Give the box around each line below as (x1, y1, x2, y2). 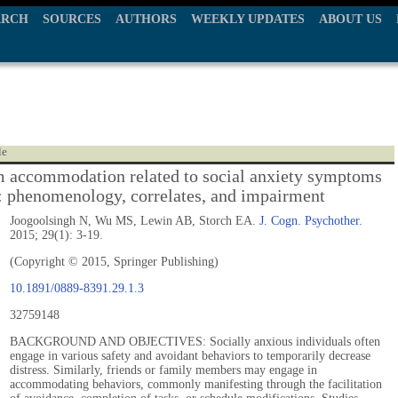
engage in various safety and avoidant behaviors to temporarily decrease (10, 349, 370, 362)
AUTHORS (115, 12, 177, 26)
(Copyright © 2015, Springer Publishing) (10, 255, 219, 268)
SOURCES (43, 12, 101, 26)
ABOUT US (319, 12, 382, 26)
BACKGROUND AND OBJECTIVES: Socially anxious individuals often (10, 335, 380, 348)
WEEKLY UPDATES (191, 12, 305, 26)
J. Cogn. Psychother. (259, 214, 362, 227)
